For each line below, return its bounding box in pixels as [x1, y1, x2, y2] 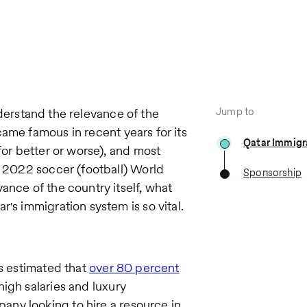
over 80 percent [88, 258, 180, 276]
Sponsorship [243, 164, 302, 180]
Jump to [216, 103, 255, 119]
